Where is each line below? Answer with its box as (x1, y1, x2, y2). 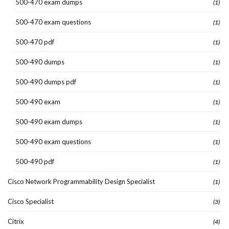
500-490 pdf (15, 157, 54, 166)
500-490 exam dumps (15, 117, 82, 126)
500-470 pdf (15, 37, 54, 46)
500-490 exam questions (15, 137, 91, 146)
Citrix (8, 217, 24, 225)
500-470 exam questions (15, 17, 91, 26)
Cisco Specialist (8, 197, 54, 205)
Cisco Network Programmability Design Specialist (8, 177, 155, 186)
